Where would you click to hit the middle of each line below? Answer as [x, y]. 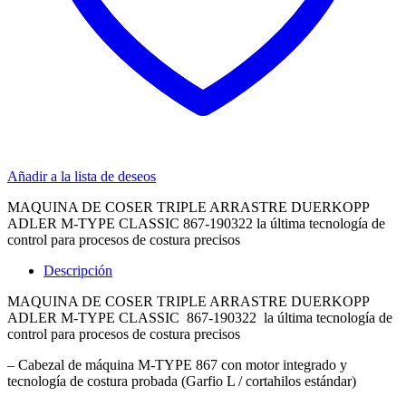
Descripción [78, 270]
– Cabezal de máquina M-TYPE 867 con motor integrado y [177, 364]
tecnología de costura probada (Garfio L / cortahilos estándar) [182, 381]
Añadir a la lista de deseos [82, 176]
